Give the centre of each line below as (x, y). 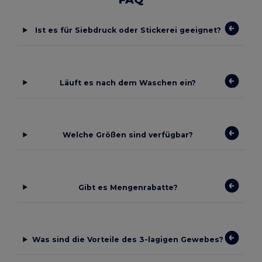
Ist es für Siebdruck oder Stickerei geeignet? (128, 30)
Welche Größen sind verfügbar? (128, 135)
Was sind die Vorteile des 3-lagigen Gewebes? (128, 240)
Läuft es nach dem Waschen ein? (128, 82)
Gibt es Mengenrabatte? (128, 187)
